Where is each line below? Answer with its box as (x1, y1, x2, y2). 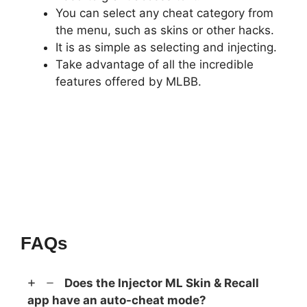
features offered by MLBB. (56, 75, 201, 89)
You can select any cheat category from (56, 6, 273, 21)
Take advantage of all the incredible (56, 58, 254, 72)
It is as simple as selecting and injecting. (56, 40, 277, 55)
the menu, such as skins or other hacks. (56, 23, 274, 38)
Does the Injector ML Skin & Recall (64, 275, 259, 290)
